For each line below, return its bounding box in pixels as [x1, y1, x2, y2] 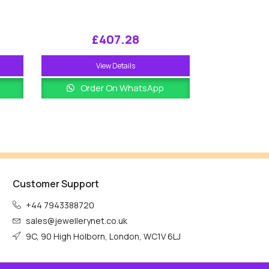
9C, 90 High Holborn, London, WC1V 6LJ [24, 231, 181, 243]
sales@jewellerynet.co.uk [24, 215, 127, 227]
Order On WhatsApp [79, 82, 165, 95]
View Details [95, 61, 135, 71]
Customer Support [13, 177, 99, 191]
